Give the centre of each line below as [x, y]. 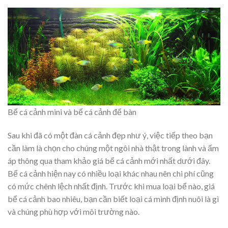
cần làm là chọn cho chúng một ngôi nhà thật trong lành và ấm [113, 148]
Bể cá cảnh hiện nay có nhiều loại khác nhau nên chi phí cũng [111, 173]
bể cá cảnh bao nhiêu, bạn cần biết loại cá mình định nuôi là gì [113, 198]
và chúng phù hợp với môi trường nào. [74, 211]
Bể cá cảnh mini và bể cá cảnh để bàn [72, 112]
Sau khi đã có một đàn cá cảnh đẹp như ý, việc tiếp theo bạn [110, 135]
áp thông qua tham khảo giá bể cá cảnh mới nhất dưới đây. [109, 160]
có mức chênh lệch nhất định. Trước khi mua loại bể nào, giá [111, 186]
